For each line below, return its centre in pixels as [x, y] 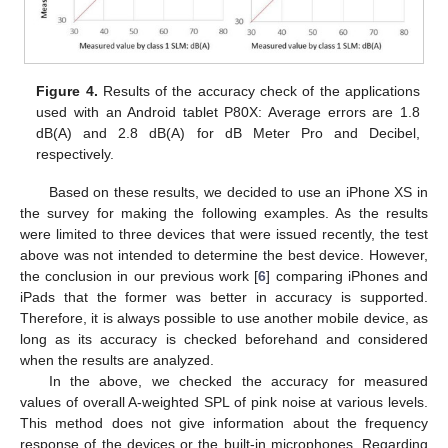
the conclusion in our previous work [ [139, 276]
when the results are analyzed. [117, 360]
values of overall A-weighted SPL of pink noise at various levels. [224, 402]
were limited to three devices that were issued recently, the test [224, 234]
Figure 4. [67, 90]
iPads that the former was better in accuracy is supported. [224, 297]
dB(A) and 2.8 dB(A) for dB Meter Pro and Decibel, [228, 132]
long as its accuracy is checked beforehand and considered [224, 339]
